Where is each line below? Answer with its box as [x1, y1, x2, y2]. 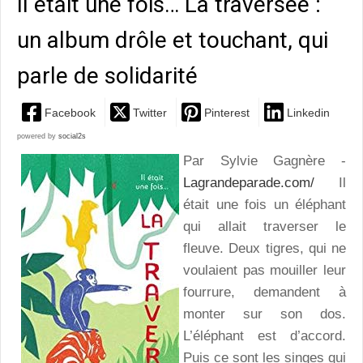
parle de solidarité [17, 62, 198, 89]
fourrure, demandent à [183, 284, 346, 301]
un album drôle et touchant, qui [17, 26, 328, 53]
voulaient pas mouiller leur [183, 263, 346, 279]
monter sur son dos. [183, 306, 346, 322]
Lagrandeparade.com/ [183, 175, 314, 191]
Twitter [133, 105, 167, 119]
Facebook [45, 105, 96, 119]
